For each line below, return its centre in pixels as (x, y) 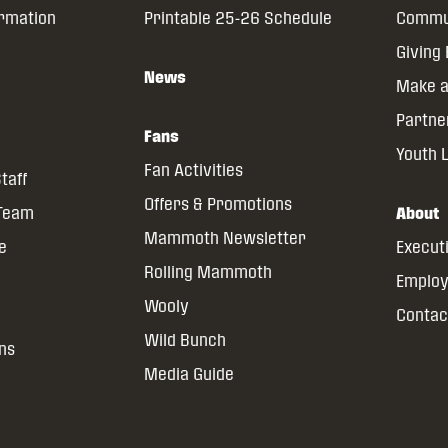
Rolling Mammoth (207, 272)
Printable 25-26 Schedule (237, 18)
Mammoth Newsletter (224, 238)
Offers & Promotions (217, 204)
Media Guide (188, 374)
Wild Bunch (184, 340)
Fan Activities (193, 170)
